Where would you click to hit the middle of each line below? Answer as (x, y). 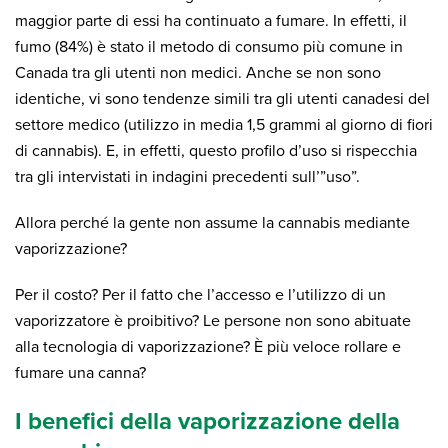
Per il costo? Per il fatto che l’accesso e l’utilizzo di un (200, 295)
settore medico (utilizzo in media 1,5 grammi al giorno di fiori (224, 125)
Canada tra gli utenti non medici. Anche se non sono (198, 73)
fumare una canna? (80, 373)
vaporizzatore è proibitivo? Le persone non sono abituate (213, 321)
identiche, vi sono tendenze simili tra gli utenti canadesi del (222, 99)
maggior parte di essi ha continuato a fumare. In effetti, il (211, 21)
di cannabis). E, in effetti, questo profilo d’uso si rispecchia (216, 151)
